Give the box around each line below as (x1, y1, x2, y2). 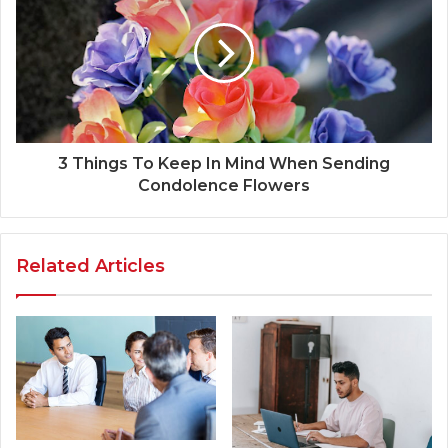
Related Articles (16, 255, 165, 278)
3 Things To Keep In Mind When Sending (58, 154, 390, 174)
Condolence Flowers (138, 176, 310, 196)
